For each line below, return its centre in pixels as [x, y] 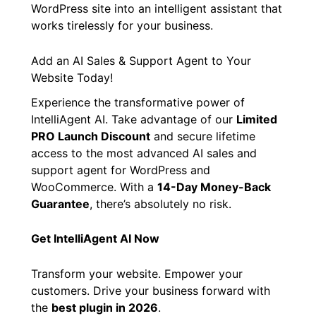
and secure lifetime [203, 136]
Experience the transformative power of [138, 102]
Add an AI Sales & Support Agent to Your [141, 60]
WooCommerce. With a [94, 187]
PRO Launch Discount [91, 136]
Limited [257, 119]
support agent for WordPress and [121, 170]
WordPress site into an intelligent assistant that [157, 9]
